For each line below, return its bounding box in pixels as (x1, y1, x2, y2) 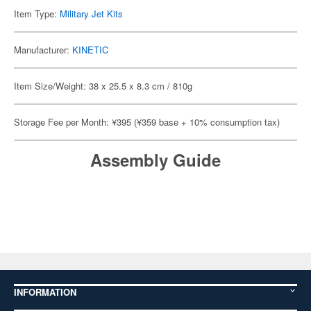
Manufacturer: (14, 43, 72, 56)
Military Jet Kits (60, 7, 123, 20)
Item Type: (14, 7, 60, 20)
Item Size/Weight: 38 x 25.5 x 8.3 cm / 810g (14, 79, 192, 92)
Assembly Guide (90, 148, 221, 171)
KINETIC (72, 43, 108, 56)
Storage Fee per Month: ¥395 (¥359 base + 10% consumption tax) (14, 115, 280, 128)
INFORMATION (14, 285, 76, 299)
